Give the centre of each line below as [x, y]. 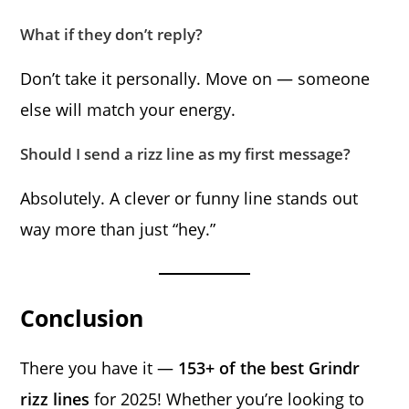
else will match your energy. [128, 109]
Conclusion [82, 317]
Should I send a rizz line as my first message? [186, 153]
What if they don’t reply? [112, 34]
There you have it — [100, 367]
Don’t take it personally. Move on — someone [195, 78]
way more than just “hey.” [118, 229]
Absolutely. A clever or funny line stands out [189, 198]
